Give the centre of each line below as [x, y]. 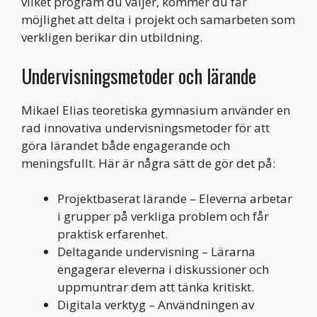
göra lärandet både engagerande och [126, 145]
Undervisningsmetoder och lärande [139, 75]
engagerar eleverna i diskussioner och [163, 269]
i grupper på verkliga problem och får [163, 216]
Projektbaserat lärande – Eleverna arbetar [175, 198]
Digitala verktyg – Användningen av [156, 305]
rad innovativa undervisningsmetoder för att [145, 127]
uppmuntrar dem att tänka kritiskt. [156, 287]
